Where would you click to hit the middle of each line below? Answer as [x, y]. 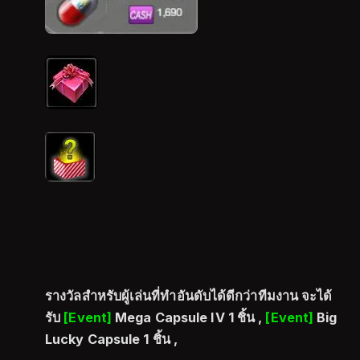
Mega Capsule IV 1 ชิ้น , [190, 318]
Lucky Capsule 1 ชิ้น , [113, 340]
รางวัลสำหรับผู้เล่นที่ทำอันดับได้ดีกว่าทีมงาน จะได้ [189, 296]
